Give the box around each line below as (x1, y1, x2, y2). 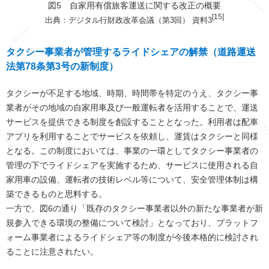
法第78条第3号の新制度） (6, 61, 118, 72)
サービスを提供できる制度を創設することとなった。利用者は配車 (6, 117, 258, 127)
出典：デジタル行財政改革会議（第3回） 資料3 (45, 16, 212, 25)
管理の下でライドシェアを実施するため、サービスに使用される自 (6, 160, 258, 171)
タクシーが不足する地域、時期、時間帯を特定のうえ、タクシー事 (6, 88, 258, 98)
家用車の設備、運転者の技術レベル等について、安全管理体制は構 (6, 175, 258, 185)
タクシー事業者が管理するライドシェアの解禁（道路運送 (6, 47, 256, 58)
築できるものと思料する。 (6, 189, 107, 199)
